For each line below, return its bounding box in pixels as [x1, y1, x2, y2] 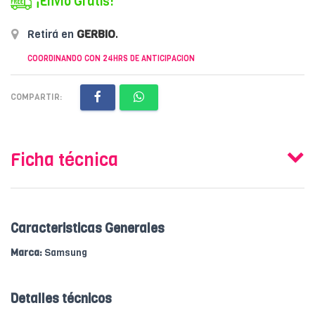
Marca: [11, 245, 42, 259]
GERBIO [77, 26, 115, 41]
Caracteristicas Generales [11, 219, 165, 237]
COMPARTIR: [11, 91, 62, 103]
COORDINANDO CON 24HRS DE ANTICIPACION [27, 53, 195, 64]
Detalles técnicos [11, 290, 112, 307]
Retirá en [25, 26, 77, 41]
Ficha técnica [11, 148, 118, 172]
